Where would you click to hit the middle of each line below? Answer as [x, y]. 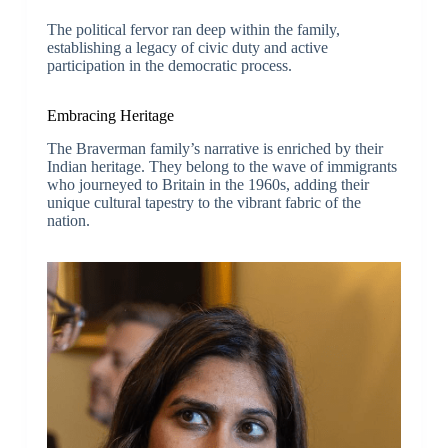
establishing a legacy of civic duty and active [187, 47]
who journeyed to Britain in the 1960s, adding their [207, 184]
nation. [68, 220]
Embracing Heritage [110, 115]
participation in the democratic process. [169, 65]
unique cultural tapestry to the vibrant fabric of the [203, 202]
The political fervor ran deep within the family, [193, 29]
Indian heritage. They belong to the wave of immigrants [221, 166]
